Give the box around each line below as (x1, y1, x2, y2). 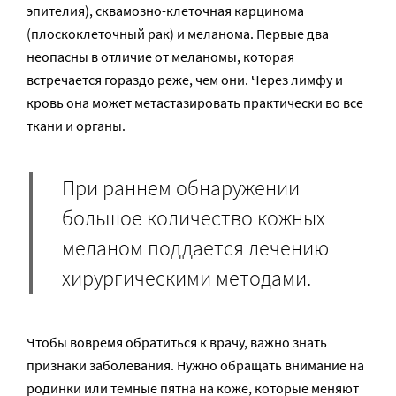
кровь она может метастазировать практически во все (27, 93, 363, 111)
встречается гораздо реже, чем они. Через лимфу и (27, 70, 343, 88)
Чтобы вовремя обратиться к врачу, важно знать (27, 332, 327, 351)
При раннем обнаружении (62, 174, 300, 202)
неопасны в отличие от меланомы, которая (27, 47, 294, 65)
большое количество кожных (62, 204, 325, 232)
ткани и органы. (27, 116, 126, 134)
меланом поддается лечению (62, 234, 329, 263)
